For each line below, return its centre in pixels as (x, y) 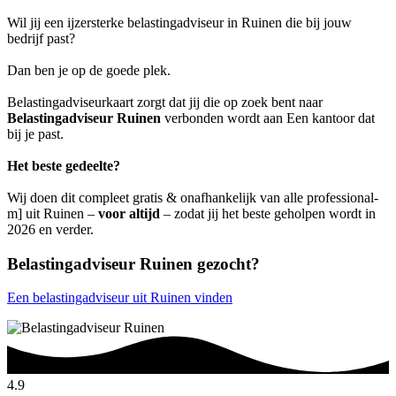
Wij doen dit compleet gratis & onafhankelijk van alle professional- (193, 197)
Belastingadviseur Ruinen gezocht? (133, 263)
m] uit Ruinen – (53, 213)
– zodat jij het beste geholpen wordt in (268, 213)
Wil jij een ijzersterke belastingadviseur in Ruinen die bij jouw (179, 22)
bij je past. (35, 133)
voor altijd (129, 213)
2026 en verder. (50, 229)
